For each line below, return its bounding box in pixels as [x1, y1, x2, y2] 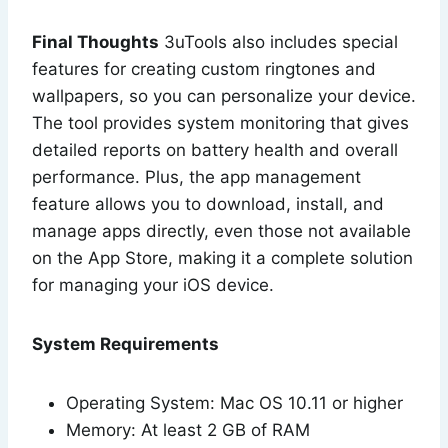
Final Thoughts [32, 31, 159, 52]
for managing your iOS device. [32, 274, 274, 295]
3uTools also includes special [159, 31, 398, 52]
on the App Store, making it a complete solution [32, 247, 413, 268]
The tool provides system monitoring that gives [32, 112, 409, 133]
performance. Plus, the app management [32, 166, 361, 187]
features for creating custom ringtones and [32, 58, 376, 79]
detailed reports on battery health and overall [32, 139, 398, 160]
